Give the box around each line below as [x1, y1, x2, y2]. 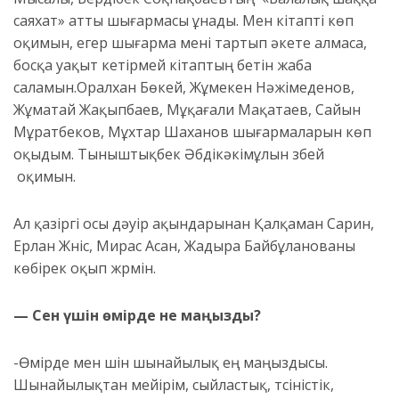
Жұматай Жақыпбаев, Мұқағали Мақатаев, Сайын [13, 100, 361, 120]
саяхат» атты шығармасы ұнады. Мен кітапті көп [13, 11, 354, 31]
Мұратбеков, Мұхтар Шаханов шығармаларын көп [13, 122, 371, 142]
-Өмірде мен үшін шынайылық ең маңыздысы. [13, 353, 328, 373]
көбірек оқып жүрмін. [13, 258, 156, 279]
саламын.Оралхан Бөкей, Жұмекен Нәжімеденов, [13, 77, 354, 98]
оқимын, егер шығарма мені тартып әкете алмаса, [13, 33, 370, 53]
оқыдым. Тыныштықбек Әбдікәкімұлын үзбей [13, 144, 324, 165]
